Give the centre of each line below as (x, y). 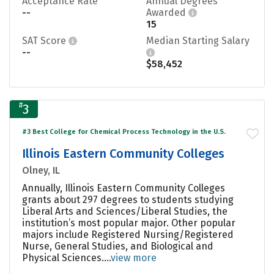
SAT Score (45, 40)
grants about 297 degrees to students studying (128, 199)
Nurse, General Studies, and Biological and (118, 246)
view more (134, 257)
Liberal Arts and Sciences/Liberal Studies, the (125, 211)
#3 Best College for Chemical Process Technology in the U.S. (124, 131)
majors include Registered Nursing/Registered (128, 234)
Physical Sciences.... (66, 257)
